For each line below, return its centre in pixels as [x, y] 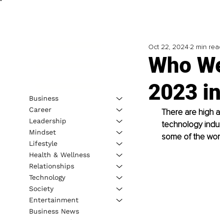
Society [41, 188]
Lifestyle [43, 143]
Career [40, 109]
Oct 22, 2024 [168, 47]
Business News [54, 211]
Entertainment [54, 200]
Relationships [51, 166]
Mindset [42, 132]
